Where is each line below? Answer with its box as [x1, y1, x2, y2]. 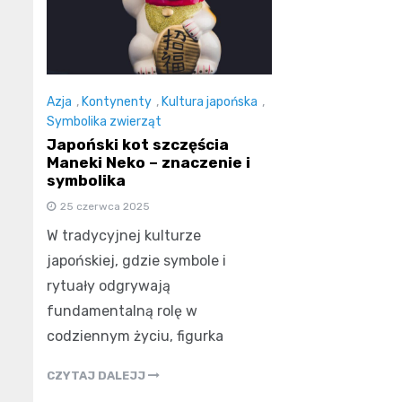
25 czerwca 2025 [60, 199, 150, 213]
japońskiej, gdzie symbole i [47, 251, 226, 269]
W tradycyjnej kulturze [47, 226, 201, 244]
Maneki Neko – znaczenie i [47, 153, 250, 171]
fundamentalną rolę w [47, 301, 197, 319]
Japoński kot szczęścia [47, 135, 229, 153]
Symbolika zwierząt [47, 113, 162, 129]
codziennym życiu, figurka [47, 327, 223, 345]
